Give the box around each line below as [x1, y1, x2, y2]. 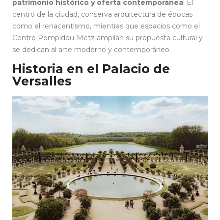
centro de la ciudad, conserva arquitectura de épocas [12, 9, 192, 19]
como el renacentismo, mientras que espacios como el [12, 21, 200, 30]
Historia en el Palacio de [12, 61, 170, 76]
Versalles [12, 73, 72, 88]
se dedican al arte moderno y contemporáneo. [12, 45, 171, 54]
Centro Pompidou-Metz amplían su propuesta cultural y [12, 33, 203, 42]
